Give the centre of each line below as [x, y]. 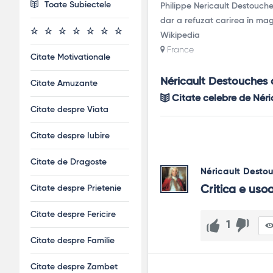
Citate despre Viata [69, 110]
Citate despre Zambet [74, 267]
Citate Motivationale [70, 57]
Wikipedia [180, 35]
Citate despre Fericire [73, 214]
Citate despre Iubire [70, 136]
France [179, 49]
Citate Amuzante [64, 83]
